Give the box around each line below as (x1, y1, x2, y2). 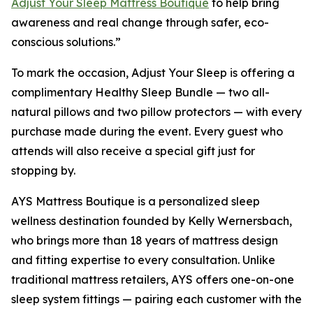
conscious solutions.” (11, 35, 121, 50)
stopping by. (11, 163, 75, 178)
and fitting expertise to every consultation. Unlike (11, 253, 275, 268)
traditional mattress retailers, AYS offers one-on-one (11, 272, 294, 287)
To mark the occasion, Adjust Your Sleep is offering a (11, 66, 295, 80)
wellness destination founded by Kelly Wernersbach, (11, 214, 292, 228)
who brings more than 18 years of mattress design (11, 233, 278, 248)
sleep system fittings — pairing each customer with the (11, 292, 302, 307)
